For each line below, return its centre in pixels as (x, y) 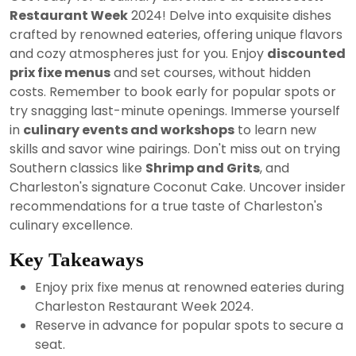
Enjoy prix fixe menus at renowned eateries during (190, 287)
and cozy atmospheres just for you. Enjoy (138, 53)
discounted (306, 53)
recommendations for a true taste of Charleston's (166, 206)
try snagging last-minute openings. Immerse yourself (175, 110)
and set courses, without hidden (211, 72)
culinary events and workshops (129, 130)
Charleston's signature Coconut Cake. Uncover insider (178, 187)
